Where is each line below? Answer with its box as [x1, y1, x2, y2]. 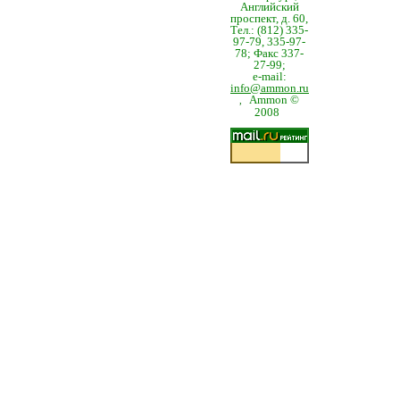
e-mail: [253, 70, 287, 83]
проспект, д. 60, [230, 12, 309, 25]
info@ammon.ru [230, 81, 309, 95]
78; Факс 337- [235, 46, 304, 60]
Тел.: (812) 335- [230, 23, 309, 37]
